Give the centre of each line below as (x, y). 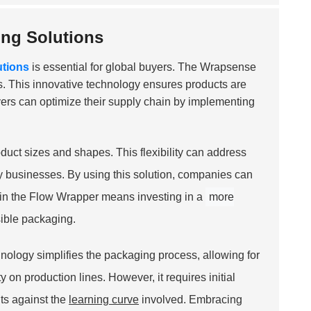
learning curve (104, 299)
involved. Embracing (191, 299)
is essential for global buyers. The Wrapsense (143, 67)
